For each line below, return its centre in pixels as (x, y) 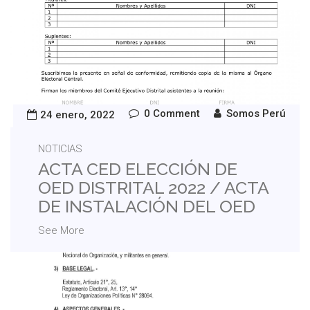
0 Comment (172, 114)
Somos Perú (256, 114)
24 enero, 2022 (77, 115)
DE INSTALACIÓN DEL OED (147, 207)
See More (61, 231)
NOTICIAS (60, 149)
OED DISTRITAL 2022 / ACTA (153, 188)
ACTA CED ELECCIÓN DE (138, 169)
